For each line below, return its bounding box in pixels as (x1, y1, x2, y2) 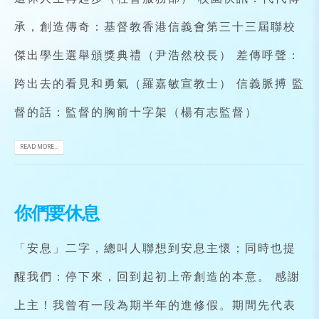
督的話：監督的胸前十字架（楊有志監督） (14, 104, 258, 120)
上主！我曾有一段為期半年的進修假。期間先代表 (14, 297, 296, 313)
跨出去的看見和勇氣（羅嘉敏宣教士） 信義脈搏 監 (14, 75, 305, 92)
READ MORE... (20, 142, 58, 152)
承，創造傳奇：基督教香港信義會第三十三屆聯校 (14, 19, 296, 35)
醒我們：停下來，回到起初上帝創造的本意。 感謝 (14, 268, 300, 285)
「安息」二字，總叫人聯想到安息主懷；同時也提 (14, 240, 296, 256)
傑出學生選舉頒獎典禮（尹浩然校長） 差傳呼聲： (14, 47, 300, 63)
